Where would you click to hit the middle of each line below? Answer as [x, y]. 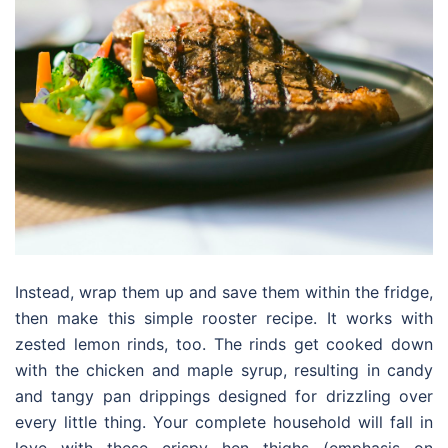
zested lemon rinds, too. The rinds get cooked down [224, 344]
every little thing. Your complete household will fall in [224, 422]
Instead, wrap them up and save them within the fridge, [224, 292]
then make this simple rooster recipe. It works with [224, 318]
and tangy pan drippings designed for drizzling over [224, 396]
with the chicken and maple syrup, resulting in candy [224, 370]
